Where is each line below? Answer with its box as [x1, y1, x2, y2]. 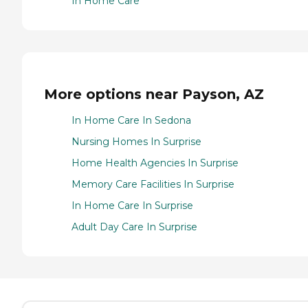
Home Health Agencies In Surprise [71, 157, 239, 170]
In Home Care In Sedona [71, 114, 191, 127]
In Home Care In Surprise [71, 199, 193, 212]
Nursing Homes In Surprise [71, 135, 201, 148]
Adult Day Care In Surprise [71, 221, 197, 234]
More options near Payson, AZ [44, 85, 264, 102]
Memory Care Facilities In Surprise [71, 178, 234, 191]
